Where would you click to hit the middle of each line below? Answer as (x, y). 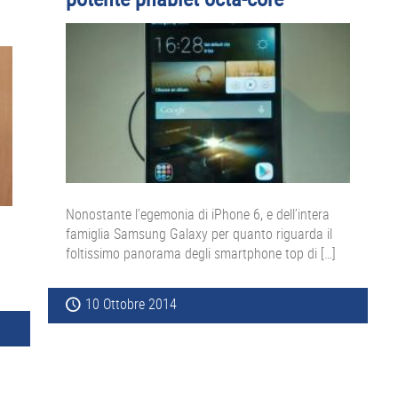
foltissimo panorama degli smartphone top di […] (201, 254)
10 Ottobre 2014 (131, 304)
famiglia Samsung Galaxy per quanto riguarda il (199, 234)
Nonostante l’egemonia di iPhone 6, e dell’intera (198, 215)
